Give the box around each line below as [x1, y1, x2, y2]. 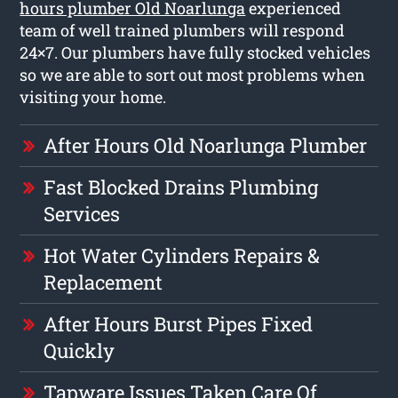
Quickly [44, 337, 115, 363]
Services [44, 200, 121, 227]
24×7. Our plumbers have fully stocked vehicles [20, 41, 371, 63]
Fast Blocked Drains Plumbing [44, 173, 319, 200]
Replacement [44, 268, 163, 295]
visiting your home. [20, 85, 167, 107]
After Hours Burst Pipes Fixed [44, 310, 314, 337]
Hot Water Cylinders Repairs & [44, 242, 321, 268]
